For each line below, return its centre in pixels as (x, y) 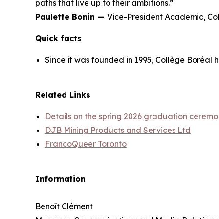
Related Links (63, 95)
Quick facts (58, 38)
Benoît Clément (64, 206)
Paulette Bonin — (71, 16)
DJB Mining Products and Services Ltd (118, 130)
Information (60, 179)
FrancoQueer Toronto (86, 143)
